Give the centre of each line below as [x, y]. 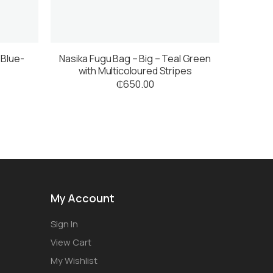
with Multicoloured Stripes [135, 71]
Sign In [64, 224]
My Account [83, 198]
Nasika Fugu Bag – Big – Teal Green [135, 59]
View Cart [71, 243]
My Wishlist [74, 261]
